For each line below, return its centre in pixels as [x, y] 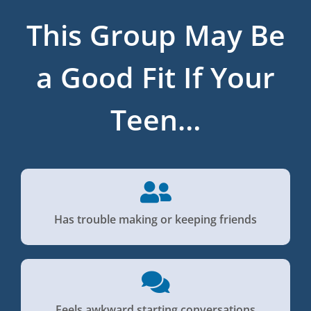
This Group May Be [155, 35]
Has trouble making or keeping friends [155, 220]
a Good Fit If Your [155, 77]
